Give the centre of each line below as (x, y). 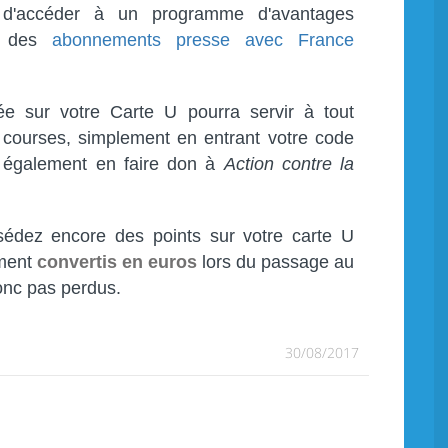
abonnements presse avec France (202, 40)
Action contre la (288, 164)
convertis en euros (117, 262)
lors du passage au (275, 262)
